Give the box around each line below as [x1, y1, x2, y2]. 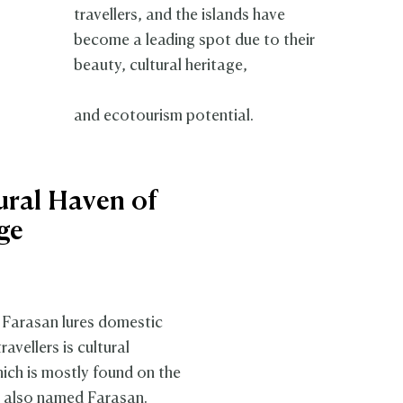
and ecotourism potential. [74, 109, 255, 125]
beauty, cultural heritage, [74, 58, 248, 75]
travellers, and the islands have [74, 8, 286, 24]
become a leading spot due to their [74, 33, 316, 49]
